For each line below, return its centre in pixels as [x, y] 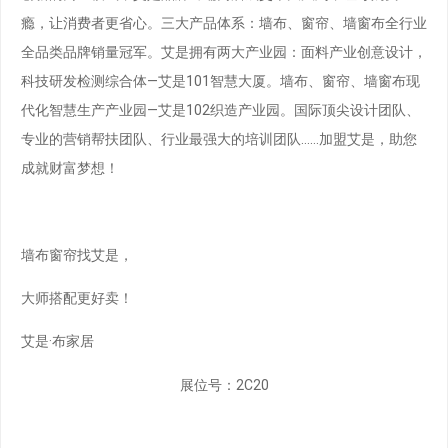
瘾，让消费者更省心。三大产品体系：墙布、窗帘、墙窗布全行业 [224, 22]
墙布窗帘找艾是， [77, 254]
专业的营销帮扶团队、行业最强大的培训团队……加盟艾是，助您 [219, 138]
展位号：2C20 [224, 384]
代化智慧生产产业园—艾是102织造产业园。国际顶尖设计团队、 [220, 109]
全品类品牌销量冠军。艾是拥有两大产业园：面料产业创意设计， [224, 51]
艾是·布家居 [57, 341]
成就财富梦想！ [70, 167]
